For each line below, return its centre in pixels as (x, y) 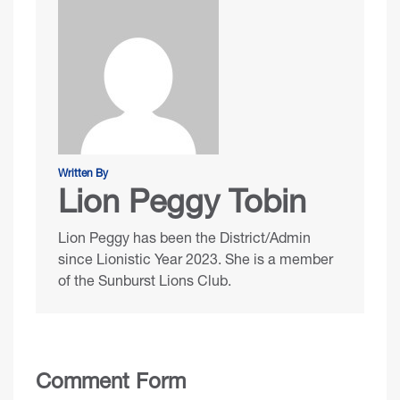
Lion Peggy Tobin (182, 200)
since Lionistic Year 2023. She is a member (196, 258)
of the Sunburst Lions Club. (145, 280)
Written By (83, 173)
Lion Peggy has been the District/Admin (184, 237)
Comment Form (111, 380)
